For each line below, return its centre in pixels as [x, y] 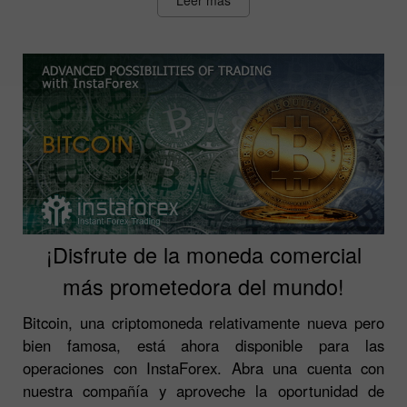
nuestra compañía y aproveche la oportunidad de [203, 390]
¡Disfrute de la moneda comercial [203, 254]
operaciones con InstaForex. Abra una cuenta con [203, 367]
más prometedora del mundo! [203, 286]
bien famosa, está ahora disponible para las [203, 345]
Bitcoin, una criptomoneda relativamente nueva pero [203, 322]
